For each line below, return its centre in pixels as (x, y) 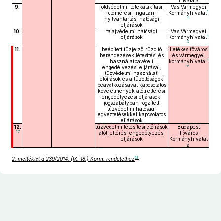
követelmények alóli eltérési (131, 91)
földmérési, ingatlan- (131, 13)
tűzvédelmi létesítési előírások (131, 127)
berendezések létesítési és (131, 55)
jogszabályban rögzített (131, 103)
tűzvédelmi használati (131, 73)
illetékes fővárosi (188, 49)
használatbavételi (131, 61)
